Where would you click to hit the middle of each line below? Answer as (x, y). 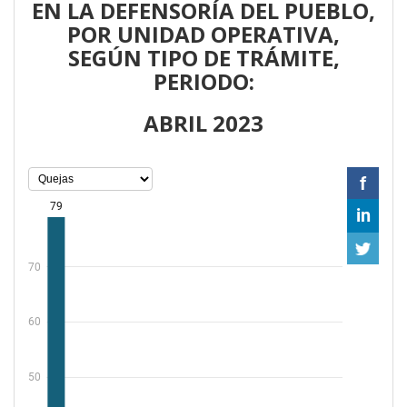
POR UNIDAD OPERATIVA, (203, 34)
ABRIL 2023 (203, 123)
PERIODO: (203, 81)
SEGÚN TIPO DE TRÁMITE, (203, 57)
